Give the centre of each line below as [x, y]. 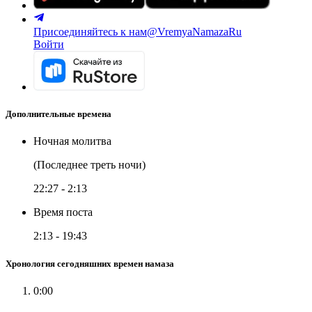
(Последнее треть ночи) [89, 165]
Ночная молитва [72, 141]
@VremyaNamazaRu [194, 32]
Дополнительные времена [58, 114]
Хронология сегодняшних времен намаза [90, 263]
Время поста [63, 212]
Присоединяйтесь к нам [90, 32]
